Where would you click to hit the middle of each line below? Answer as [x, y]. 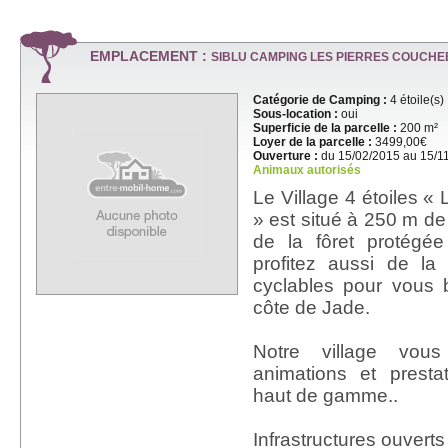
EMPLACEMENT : [150, 56]
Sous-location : [295, 114]
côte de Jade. [311, 307]
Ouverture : [285, 156]
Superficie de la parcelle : [325, 128]
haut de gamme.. [325, 395]
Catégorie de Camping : [320, 100]
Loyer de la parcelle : [312, 142]
